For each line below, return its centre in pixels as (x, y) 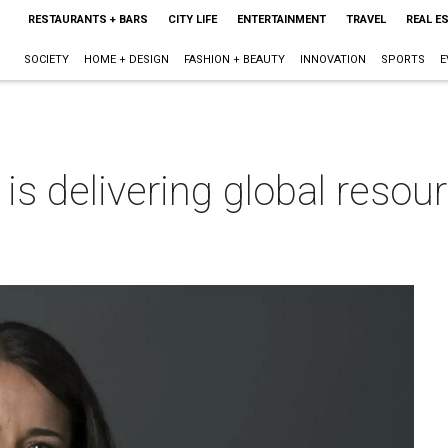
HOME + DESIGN (126, 59)
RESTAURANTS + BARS (87, 19)
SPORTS (402, 59)
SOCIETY (46, 59)
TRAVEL (365, 19)
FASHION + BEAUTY (234, 59)
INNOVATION (332, 59)
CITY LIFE (192, 19)
